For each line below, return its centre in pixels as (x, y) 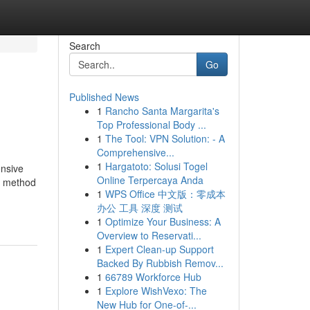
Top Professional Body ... (151, 125)
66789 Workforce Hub (153, 277)
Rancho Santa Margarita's (162, 111)
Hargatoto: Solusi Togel (156, 166)
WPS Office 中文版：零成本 (165, 194)
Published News (104, 97)
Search (84, 46)
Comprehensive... (135, 152)
